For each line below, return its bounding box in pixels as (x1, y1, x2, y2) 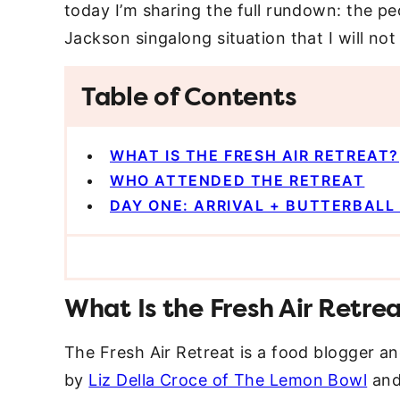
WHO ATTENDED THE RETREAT (110, 171, 365, 190)
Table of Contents (81, 81, 296, 114)
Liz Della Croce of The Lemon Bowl (88, 371, 368, 390)
